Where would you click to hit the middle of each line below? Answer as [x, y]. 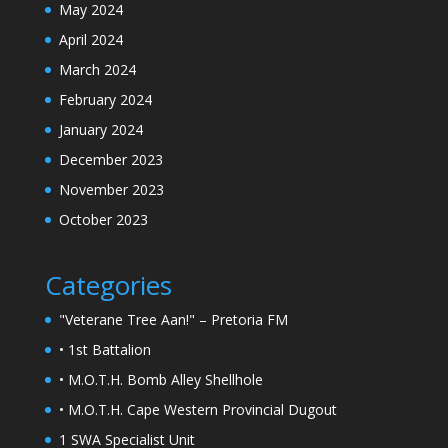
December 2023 [110, 159]
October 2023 [103, 219]
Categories [108, 285]
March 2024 [97, 69]
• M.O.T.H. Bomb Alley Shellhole [160, 380]
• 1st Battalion [104, 350]
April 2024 [90, 39]
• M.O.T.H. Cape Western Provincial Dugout [197, 410]
